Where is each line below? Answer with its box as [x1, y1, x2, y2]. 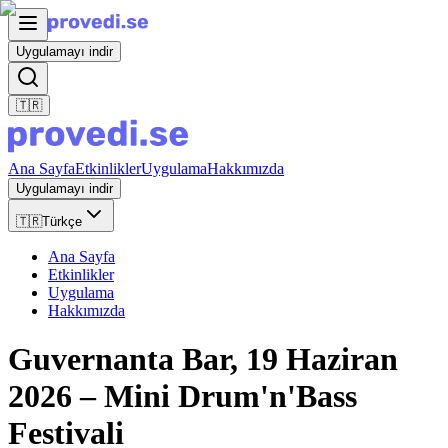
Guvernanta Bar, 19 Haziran [8, 341, 398, 378]
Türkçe [42, 214, 82, 229]
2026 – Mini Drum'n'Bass [8, 378, 357, 415]
